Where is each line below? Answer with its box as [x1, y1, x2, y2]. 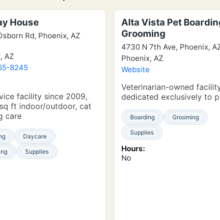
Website [121, 65, 150, 74]
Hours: [121, 144, 145, 153]
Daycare [23, 133, 47, 140]
